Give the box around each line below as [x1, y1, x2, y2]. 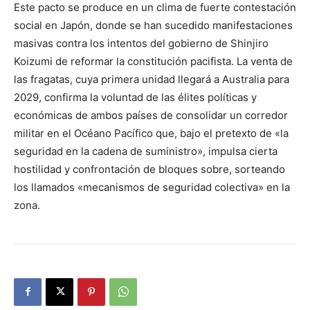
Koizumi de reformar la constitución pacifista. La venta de [14, 54, 293, 68]
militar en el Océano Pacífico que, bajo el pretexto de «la [14, 126, 289, 140]
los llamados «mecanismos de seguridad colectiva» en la [14, 180, 290, 194]
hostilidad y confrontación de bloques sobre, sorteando [14, 162, 285, 176]
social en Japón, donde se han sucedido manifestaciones [14, 18, 293, 32]
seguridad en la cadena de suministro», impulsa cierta [14, 144, 277, 158]
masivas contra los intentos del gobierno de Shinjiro [14, 36, 268, 50]
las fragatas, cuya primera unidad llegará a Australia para [14, 72, 289, 86]
